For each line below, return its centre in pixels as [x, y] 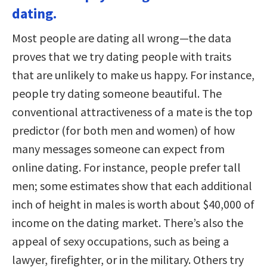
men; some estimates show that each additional [132, 186]
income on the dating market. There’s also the [128, 223]
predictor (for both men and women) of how [123, 131]
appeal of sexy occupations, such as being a [120, 241]
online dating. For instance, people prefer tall [126, 167]
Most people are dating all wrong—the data [122, 38]
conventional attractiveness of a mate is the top [132, 112]
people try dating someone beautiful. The [117, 94]
